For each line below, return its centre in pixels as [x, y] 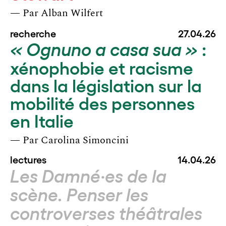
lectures [28, 159]
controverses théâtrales [106, 213]
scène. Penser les [79, 195]
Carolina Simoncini [85, 140]
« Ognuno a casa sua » [104, 50]
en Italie [42, 120]
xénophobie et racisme [102, 67]
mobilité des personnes [102, 102]
